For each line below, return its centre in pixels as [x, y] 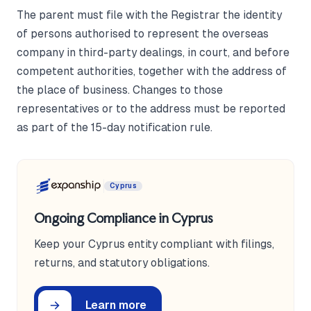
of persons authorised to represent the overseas [143, 34]
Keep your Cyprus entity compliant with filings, [154, 244]
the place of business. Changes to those [120, 90]
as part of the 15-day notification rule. [115, 128]
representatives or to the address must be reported [151, 109]
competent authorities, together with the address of [152, 72]
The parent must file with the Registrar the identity [149, 15]
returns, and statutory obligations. [122, 262]
